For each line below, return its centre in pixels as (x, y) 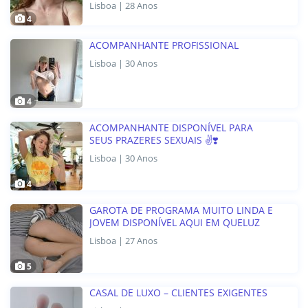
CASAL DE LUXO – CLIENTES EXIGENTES (178, 293)
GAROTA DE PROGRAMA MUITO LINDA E (181, 210)
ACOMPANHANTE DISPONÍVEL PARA (171, 128)
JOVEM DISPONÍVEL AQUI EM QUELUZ (175, 223)
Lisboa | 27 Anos (123, 241)
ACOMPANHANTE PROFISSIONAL (164, 45)
